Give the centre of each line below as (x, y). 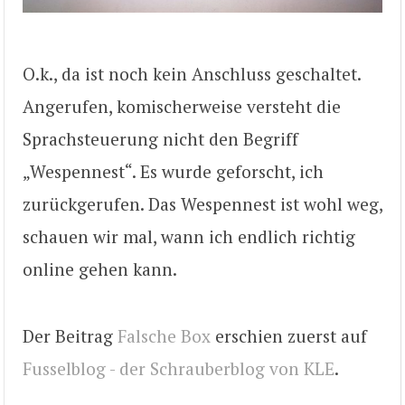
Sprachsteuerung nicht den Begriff (160, 138)
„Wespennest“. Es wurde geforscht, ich (173, 171)
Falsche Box (164, 336)
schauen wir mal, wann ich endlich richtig (189, 236)
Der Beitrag (70, 336)
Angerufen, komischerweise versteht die (182, 106)
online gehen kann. (100, 268)
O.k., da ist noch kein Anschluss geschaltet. (192, 73)
